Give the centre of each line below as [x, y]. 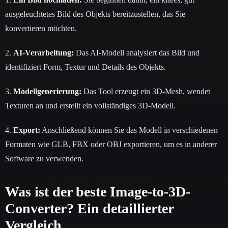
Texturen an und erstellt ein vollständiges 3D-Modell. [90, 105]
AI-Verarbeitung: [44, 52]
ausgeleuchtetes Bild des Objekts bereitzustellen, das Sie [95, 14]
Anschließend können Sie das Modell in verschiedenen [129, 130]
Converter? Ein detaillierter [89, 208]
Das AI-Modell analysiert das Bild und [137, 52]
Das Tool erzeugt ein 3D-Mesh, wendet [146, 91]
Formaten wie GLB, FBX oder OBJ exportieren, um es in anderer [111, 144]
